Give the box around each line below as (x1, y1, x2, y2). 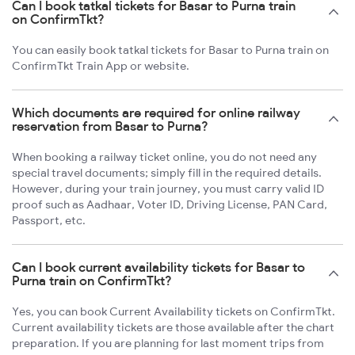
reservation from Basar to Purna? (12, 118, 208, 135)
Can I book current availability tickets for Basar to (12, 259, 305, 276)
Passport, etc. (12, 213, 86, 228)
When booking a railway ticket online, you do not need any (12, 150, 317, 165)
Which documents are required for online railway (12, 105, 300, 121)
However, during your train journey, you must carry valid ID (12, 181, 324, 197)
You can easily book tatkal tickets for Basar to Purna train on (12, 43, 329, 58)
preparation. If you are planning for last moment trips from (12, 336, 324, 351)
